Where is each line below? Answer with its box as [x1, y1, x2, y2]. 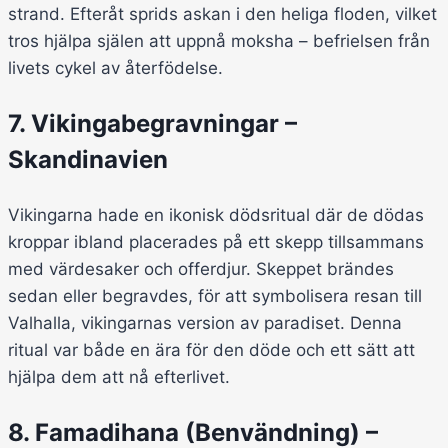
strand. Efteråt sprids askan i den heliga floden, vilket [8, 4, 437, 25]
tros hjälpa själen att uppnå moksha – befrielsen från [8, 31, 430, 52]
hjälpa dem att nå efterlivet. [8, 367, 230, 388]
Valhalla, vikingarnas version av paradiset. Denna [8, 313, 402, 334]
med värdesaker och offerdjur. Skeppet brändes [8, 259, 394, 280]
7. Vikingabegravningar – [8, 109, 297, 139]
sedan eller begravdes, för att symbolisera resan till [8, 286, 422, 307]
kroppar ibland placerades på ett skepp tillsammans [8, 232, 424, 253]
